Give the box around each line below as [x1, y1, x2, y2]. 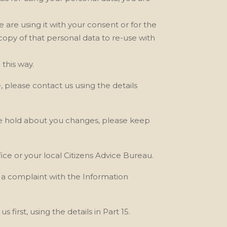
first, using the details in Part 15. [12, 206, 131, 216]
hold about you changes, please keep [5, 115, 150, 125]
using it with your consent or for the [21, 19, 157, 29]
